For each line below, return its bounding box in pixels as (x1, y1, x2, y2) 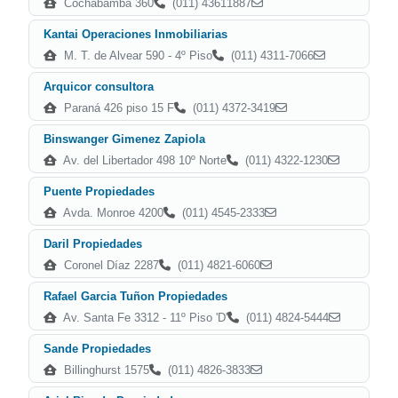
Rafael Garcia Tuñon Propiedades (44, 290, 227, 303)
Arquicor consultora (44, 80, 154, 93)
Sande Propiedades (44, 342, 151, 355)
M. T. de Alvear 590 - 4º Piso (60, 49, 212, 62)
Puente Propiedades (44, 185, 155, 198)
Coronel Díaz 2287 (60, 259, 159, 272)
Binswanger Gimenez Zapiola (44, 132, 205, 146)
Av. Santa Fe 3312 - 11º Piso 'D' (60, 311, 227, 324)
